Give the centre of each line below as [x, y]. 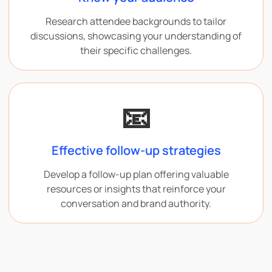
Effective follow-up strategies [136, 150]
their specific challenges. [136, 50]
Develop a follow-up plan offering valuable [136, 174]
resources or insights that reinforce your [136, 189]
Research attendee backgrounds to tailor [136, 21]
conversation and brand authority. [136, 203]
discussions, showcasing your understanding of [136, 36]
